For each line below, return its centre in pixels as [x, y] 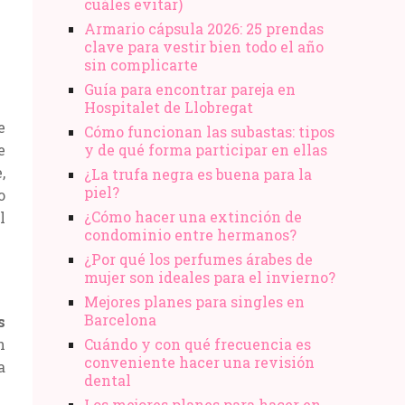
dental [108, 380]
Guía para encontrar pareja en [190, 89]
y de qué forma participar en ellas [206, 149]
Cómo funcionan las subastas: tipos [209, 131]
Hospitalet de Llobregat [169, 107]
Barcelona [120, 319]
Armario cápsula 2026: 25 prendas [204, 28]
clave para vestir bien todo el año [204, 46]
